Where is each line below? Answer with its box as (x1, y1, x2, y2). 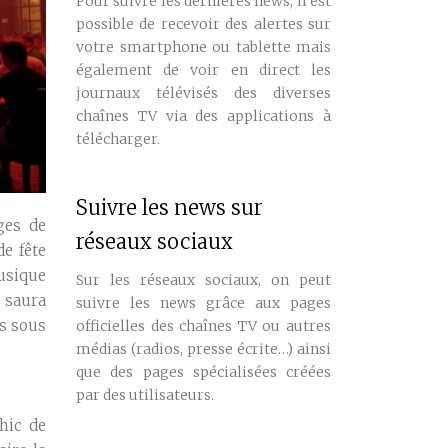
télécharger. (76, 130, 160, 148)
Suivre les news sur (76, 195, 263, 220)
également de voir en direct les (76, 61, 331, 79)
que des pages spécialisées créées (76, 363, 331, 381)
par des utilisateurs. (76, 386, 214, 404)
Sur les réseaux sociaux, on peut (76, 271, 331, 289)
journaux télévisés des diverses (76, 84, 331, 102)
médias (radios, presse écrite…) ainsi (76, 340, 331, 358)
